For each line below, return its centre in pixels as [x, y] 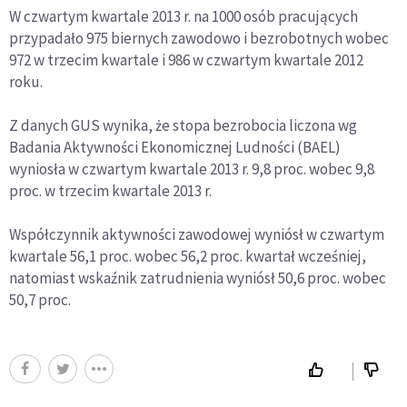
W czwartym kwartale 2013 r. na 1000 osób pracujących [184, 16]
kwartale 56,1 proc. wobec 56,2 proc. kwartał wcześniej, [188, 256]
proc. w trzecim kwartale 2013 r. [110, 190]
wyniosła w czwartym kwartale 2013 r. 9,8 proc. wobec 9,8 [192, 169]
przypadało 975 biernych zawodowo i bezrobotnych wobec [199, 38]
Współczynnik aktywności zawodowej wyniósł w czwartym [197, 234]
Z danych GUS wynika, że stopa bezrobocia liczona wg [183, 125]
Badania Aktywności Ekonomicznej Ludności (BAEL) [175, 147]
